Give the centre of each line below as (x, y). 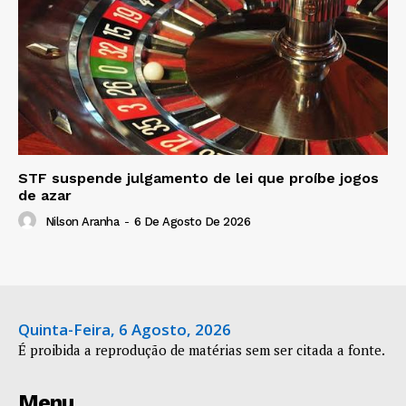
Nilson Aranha (82, 222)
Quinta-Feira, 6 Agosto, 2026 (125, 330)
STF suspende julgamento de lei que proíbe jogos (198, 179)
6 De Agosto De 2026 (192, 222)
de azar (45, 196)
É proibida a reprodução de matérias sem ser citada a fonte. (202, 350)
